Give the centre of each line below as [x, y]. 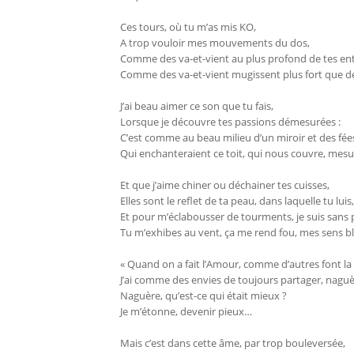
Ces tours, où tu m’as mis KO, [188, 27]
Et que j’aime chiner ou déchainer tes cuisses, [225, 185]
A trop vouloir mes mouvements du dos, [215, 43]
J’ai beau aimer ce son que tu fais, [197, 106]
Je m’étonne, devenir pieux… [186, 312]
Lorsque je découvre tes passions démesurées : [230, 122]
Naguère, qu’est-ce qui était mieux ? [203, 296]
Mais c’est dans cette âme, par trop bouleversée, [233, 343]
